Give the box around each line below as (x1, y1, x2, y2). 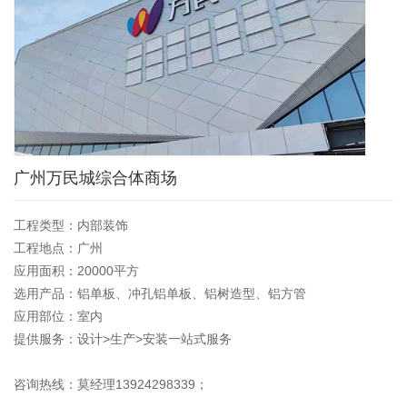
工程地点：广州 (14, 241, 103, 256)
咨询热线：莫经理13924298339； (14, 377, 208, 392)
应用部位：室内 (14, 309, 103, 324)
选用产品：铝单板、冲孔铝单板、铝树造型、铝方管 (14, 286, 306, 302)
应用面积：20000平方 (14, 263, 139, 279)
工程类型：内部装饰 (14, 218, 128, 233)
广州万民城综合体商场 (14, 169, 177, 188)
